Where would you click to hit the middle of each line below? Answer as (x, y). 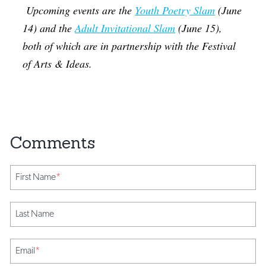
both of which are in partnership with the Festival (129, 45)
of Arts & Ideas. (58, 63)
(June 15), (199, 28)
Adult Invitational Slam (125, 28)
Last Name (35, 213)
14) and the (49, 28)
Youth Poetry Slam (175, 10)
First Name (36, 176)
